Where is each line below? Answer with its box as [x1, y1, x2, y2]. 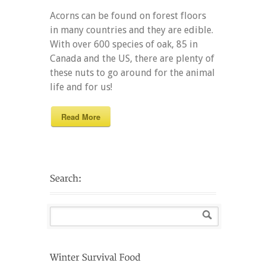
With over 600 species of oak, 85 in [50, 38, 198, 50]
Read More [61, 110, 100, 122]
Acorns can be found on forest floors [50, 9, 206, 21]
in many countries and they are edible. [50, 24, 213, 36]
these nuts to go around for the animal [50, 66, 215, 78]
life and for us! [50, 81, 112, 93]
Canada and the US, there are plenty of [50, 52, 214, 64]
